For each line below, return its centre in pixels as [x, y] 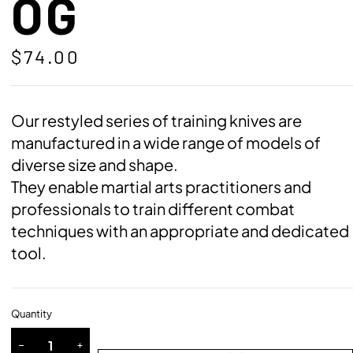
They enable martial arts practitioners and [162, 186]
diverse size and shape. [95, 164]
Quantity [32, 314]
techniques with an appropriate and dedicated [180, 230]
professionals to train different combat [153, 208]
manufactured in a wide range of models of [166, 142]
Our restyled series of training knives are [157, 120]
